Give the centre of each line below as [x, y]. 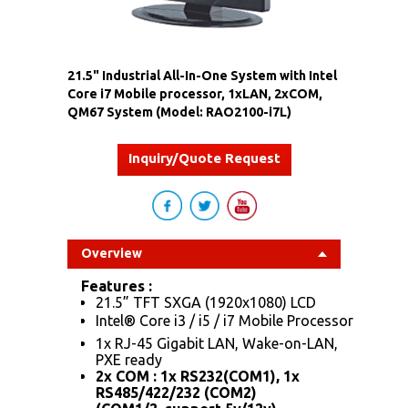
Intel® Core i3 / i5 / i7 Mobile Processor [224, 320]
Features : [117, 286]
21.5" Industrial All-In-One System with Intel [202, 75]
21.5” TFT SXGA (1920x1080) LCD [206, 302]
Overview [112, 253]
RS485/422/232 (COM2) [176, 392]
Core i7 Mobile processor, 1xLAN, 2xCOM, [195, 93]
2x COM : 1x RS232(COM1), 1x [198, 376]
